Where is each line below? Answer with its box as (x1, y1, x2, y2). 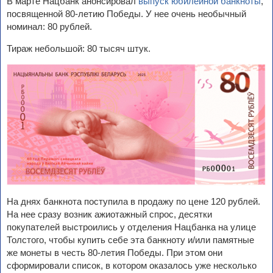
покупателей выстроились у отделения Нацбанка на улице (7, 222, 256, 233)
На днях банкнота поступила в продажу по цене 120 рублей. (7, 196, 260, 207)
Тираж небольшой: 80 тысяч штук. (7, 43, 151, 54)
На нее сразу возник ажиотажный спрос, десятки (7, 209, 212, 220)
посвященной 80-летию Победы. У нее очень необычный (7, 9, 246, 19)
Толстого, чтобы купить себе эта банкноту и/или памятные (7, 235, 254, 246)
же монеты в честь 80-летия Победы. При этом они (7, 247, 222, 258)
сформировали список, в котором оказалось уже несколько (7, 260, 257, 271)
